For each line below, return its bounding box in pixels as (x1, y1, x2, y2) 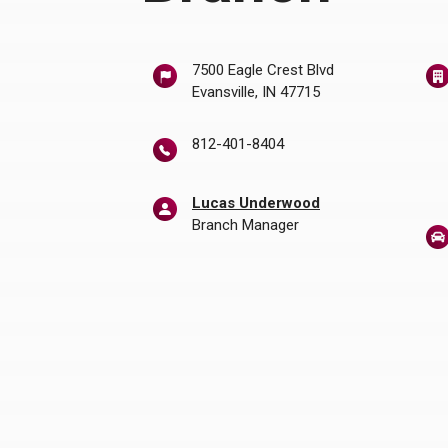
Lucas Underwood (192, 194, 320, 213)
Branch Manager (192, 216, 299, 235)
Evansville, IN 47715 (192, 83, 320, 101)
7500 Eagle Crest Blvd (192, 61, 334, 79)
